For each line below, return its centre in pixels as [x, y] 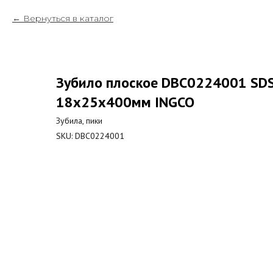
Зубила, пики [79, 121]
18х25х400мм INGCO [125, 102]
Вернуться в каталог [68, 18]
